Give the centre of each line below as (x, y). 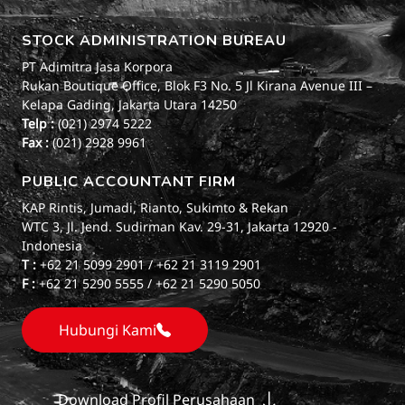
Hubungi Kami (108, 330)
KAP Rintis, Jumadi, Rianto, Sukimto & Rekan (155, 207)
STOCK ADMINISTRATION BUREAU (154, 40)
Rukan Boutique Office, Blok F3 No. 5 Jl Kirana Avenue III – (197, 85)
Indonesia (52, 245)
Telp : (40, 123)
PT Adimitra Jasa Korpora (97, 66)
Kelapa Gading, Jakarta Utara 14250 (129, 104)
